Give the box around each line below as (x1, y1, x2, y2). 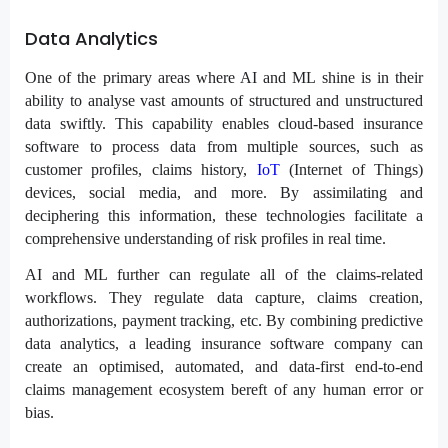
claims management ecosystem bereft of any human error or (25, 381, 423, 399)
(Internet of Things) (279, 161, 424, 179)
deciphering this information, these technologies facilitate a (25, 207, 423, 225)
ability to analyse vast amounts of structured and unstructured (25, 92, 423, 110)
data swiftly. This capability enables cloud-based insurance (25, 115, 423, 133)
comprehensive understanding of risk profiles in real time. (25, 230, 386, 248)
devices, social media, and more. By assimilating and (25, 184, 423, 202)
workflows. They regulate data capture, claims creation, (25, 289, 423, 307)
